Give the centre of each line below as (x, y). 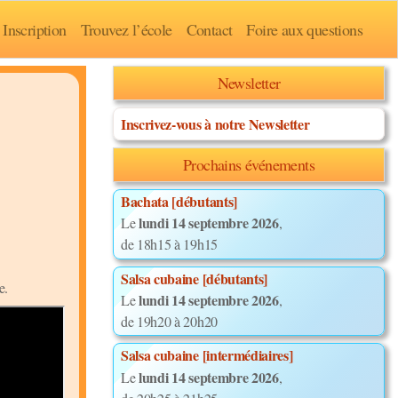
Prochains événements (249, 164)
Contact (209, 29)
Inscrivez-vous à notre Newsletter (215, 124)
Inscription (35, 29)
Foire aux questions (304, 29)
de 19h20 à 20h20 (169, 321)
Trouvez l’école (126, 29)
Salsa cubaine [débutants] (194, 278)
